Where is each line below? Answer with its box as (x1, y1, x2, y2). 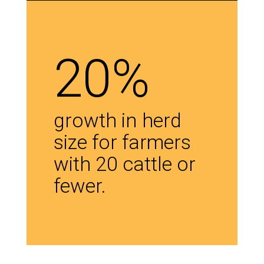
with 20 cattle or (54, 152, 196, 176)
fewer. (54, 174, 107, 198)
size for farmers (54, 130, 192, 154)
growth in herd (54, 108, 182, 133)
